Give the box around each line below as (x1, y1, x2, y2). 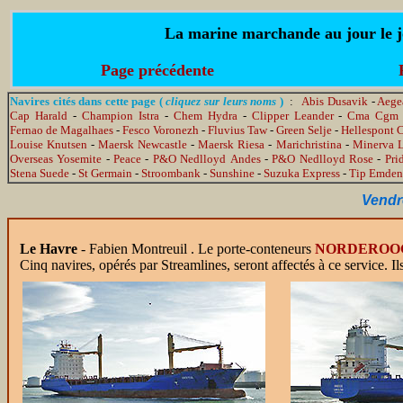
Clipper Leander (251, 109, 334, 122)
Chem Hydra (173, 109, 237, 122)
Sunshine (210, 166, 255, 180)
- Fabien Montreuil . (77, 241, 198, 256)
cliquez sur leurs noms (162, 94, 280, 108)
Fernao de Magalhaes (10, 123, 114, 137)
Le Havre (20, 241, 77, 256)
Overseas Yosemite (10, 152, 103, 166)
